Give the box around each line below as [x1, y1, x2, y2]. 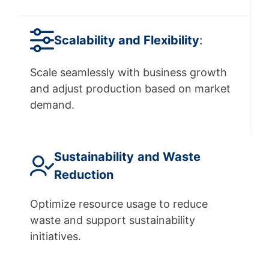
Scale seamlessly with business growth [30, 66, 227, 79]
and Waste [138, 150, 201, 165]
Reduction [54, 168, 113, 183]
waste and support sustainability [30, 214, 195, 227]
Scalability [54, 33, 115, 48]
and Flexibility [118, 33, 199, 48]
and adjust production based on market [30, 82, 231, 95]
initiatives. [30, 230, 81, 243]
